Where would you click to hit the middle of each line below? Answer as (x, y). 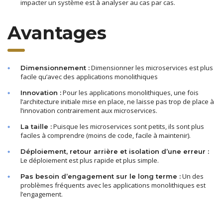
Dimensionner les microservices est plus (151, 67)
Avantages (57, 33)
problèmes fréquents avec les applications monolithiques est (113, 185)
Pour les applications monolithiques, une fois (130, 92)
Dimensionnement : (55, 67)
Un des (192, 176)
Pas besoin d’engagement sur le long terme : (101, 176)
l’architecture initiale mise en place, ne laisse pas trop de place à (117, 101)
